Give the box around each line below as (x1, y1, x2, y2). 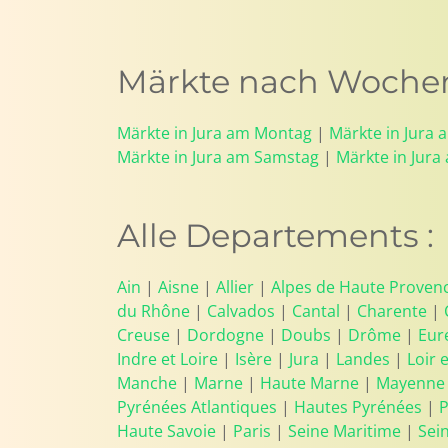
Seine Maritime (288, 420, 401, 442)
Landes (336, 348, 390, 370)
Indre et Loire (117, 348, 218, 370)
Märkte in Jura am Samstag (117, 146, 319, 168)
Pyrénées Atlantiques (117, 396, 277, 418)
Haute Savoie (117, 420, 216, 442)
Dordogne (187, 324, 264, 346)
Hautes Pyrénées (294, 396, 422, 418)
